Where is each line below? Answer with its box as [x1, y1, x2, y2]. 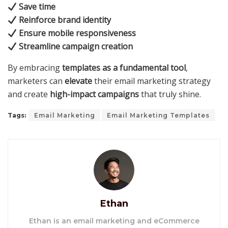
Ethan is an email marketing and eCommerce [28, 216, 199, 226]
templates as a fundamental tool [62, 62, 186, 74]
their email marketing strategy [92, 75, 211, 87]
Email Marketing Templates [107, 111, 210, 120]
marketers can [8, 75, 65, 87]
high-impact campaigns [50, 89, 139, 100]
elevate [65, 75, 92, 87]
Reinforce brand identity [19, 14, 111, 26]
